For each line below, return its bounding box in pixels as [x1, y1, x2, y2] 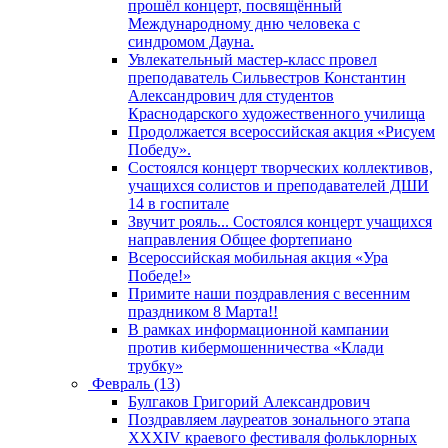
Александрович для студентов [128, 86, 334, 104]
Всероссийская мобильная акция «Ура [128, 248, 388, 266]
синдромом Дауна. [128, 32, 254, 50]
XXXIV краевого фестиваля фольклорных [128, 428, 417, 446]
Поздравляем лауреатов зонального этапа [128, 410, 410, 428]
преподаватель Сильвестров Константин [128, 68, 406, 86]
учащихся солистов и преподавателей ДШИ [128, 176, 429, 194]
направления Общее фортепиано [128, 230, 352, 248]
